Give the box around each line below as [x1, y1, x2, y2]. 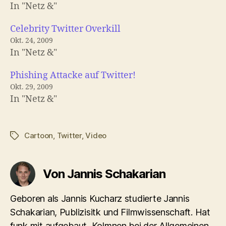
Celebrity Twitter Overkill [10, 23, 121, 35]
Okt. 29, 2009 [10, 83, 53, 92]
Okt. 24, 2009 [10, 36, 53, 45]
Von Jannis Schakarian [43, 166, 166, 182]
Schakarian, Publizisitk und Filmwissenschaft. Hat [10, 207, 210, 218]
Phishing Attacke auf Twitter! [10, 70, 136, 82]
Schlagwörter [10, 131, 58, 141]
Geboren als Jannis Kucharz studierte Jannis [10, 193, 190, 204]
